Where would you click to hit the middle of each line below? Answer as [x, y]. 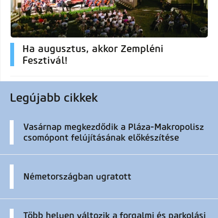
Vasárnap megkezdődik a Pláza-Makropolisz [114, 127]
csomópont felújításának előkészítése [101, 137]
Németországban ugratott [77, 176]
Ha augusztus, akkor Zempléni [93, 48]
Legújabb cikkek [54, 97]
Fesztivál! [45, 60]
